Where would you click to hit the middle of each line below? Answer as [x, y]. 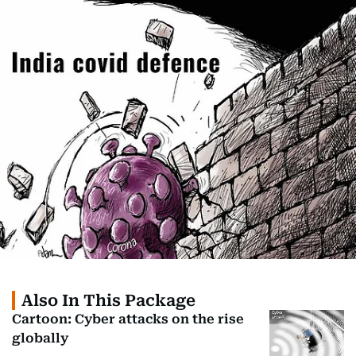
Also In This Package [108, 300]
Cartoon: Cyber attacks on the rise [128, 319]
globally [40, 338]
